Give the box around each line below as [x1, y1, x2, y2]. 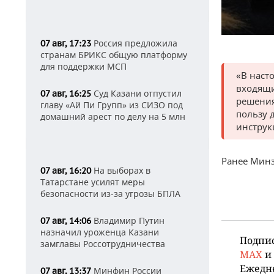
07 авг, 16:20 [40, 165, 91, 176]
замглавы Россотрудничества [40, 238, 165, 250]
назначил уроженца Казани [40, 226, 159, 238]
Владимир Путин [91, 215, 165, 226]
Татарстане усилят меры [40, 176, 145, 188]
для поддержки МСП [40, 61, 127, 72]
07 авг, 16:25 [40, 88, 91, 99]
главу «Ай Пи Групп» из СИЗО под [40, 99, 183, 111]
